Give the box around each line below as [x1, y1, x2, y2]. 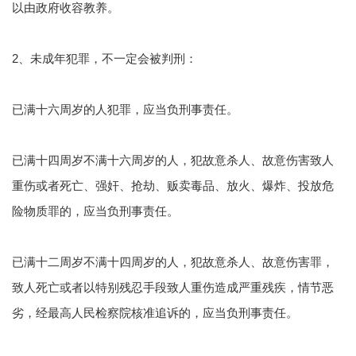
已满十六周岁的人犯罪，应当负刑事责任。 [12, 103, 238, 117]
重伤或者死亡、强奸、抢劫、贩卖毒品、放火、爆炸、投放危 [12, 179, 334, 193]
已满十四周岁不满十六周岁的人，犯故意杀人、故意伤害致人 [12, 153, 334, 168]
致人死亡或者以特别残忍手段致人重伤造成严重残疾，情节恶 [12, 281, 334, 295]
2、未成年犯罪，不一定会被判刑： [12, 52, 197, 66]
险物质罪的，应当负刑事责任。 [12, 204, 179, 219]
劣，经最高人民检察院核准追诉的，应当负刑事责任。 [12, 306, 298, 320]
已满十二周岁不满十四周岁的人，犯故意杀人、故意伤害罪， [12, 255, 334, 269]
